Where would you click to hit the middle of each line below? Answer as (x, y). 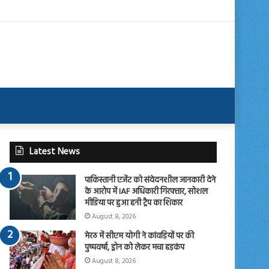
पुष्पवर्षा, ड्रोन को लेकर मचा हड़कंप (135, 247)
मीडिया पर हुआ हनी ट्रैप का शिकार (134, 203)
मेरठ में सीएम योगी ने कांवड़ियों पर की (140, 236)
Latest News (55, 152)
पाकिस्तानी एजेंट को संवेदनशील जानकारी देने (150, 180)
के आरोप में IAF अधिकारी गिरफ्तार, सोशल (147, 192)
